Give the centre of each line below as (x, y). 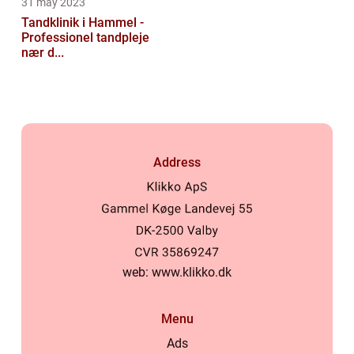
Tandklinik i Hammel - (83, 23)
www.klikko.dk (192, 273)
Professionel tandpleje (85, 38)
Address (177, 163)
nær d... (43, 53)
